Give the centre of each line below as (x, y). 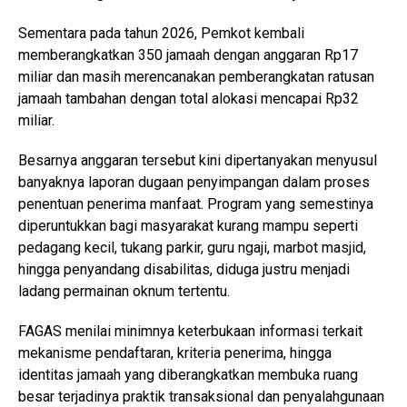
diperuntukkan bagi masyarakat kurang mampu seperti (188, 225)
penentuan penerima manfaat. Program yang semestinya (196, 203)
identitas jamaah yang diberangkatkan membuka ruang (188, 374)
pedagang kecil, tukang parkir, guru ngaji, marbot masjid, (192, 247)
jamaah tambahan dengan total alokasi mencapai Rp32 (189, 98)
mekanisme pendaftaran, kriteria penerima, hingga (175, 352)
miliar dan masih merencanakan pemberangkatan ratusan (196, 76)
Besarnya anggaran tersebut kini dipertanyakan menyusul (198, 160)
